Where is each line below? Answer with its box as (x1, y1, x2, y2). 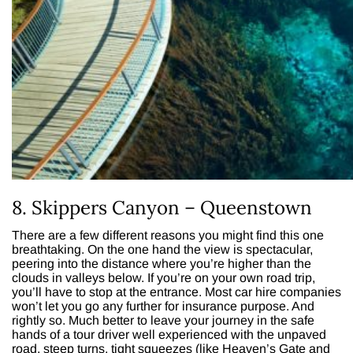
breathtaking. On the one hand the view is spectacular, (12, 242, 313, 256)
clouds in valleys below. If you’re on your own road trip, (12, 270, 315, 284)
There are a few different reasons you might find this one (12, 228, 324, 242)
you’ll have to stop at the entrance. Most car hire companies (12, 284, 341, 299)
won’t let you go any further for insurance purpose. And (12, 299, 314, 313)
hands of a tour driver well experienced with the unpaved (12, 327, 326, 341)
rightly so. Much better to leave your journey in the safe (12, 313, 314, 327)
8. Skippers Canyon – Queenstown (12, 195, 312, 220)
